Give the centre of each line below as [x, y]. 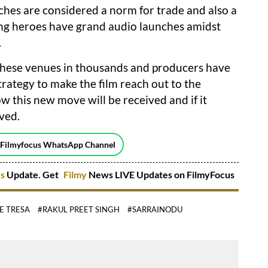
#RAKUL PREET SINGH [79, 210]
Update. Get [33, 175]
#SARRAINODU [155, 210]
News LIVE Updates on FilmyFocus [162, 175]
